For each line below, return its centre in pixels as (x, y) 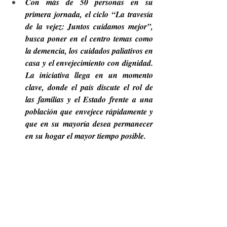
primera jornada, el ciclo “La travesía (89, 14)
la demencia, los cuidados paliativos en (89, 51)
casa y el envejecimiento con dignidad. (89, 63)
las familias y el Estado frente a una (89, 99)
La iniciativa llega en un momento (89, 75)
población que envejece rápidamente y (89, 111)
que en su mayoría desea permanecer (89, 124)
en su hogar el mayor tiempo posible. (86, 136)
